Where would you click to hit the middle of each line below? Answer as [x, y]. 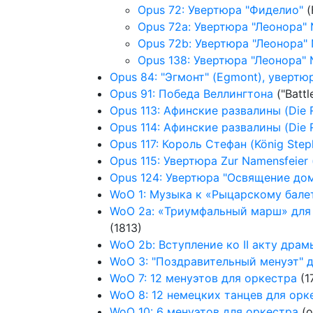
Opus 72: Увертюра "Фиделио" [220, 10]
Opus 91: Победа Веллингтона [191, 94]
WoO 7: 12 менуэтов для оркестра [203, 278]
